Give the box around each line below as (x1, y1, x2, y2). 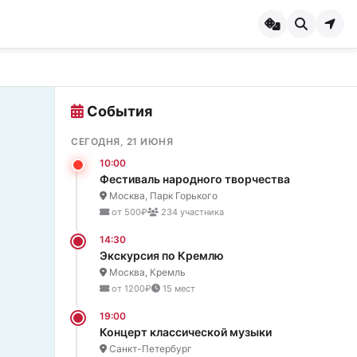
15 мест (160, 283, 195, 294)
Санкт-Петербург (107, 343, 192, 355)
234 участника (159, 206, 224, 218)
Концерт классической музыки (100, 325, 272, 339)
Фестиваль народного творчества (100, 172, 290, 186)
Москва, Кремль (107, 266, 186, 278)
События (84, 103, 152, 120)
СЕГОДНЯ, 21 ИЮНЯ (71, 135, 173, 147)
